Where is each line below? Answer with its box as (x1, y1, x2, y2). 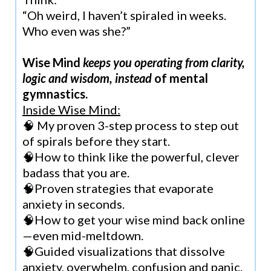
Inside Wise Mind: (22, 102, 120, 117)
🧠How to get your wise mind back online (22, 212, 245, 227)
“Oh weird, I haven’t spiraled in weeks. (22, 7, 226, 22)
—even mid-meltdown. (22, 227, 143, 243)
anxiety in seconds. (22, 196, 125, 211)
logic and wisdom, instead (22, 70, 152, 85)
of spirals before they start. (22, 133, 170, 148)
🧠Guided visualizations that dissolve (22, 243, 225, 258)
